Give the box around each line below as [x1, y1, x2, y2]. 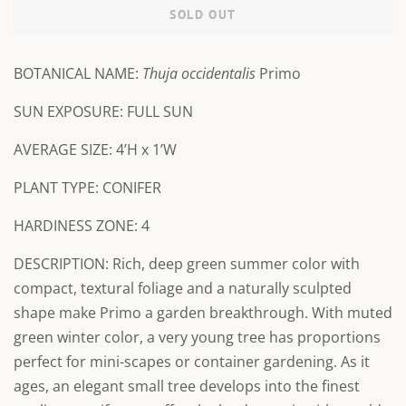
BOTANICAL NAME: [14, 63, 142, 83]
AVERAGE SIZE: [14, 140, 116, 159]
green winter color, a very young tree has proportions [14, 327, 381, 347]
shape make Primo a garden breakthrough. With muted [14, 303, 392, 323]
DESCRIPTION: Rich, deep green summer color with [14, 254, 360, 274]
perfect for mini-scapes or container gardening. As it [14, 352, 370, 372]
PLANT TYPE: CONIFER [14, 178, 161, 198]
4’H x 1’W [116, 140, 177, 159]
